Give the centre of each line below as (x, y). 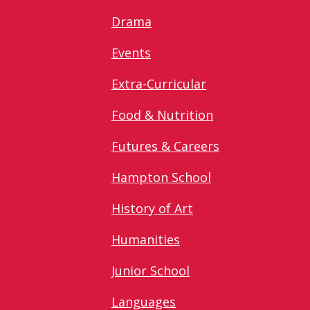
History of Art (152, 208)
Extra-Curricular (159, 83)
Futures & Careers (165, 146)
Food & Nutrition (162, 115)
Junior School (151, 270)
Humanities (146, 239)
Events (131, 52)
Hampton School (161, 177)
